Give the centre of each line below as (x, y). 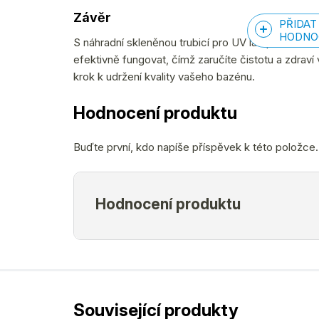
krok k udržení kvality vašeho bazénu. (164, 76)
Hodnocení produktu (155, 113)
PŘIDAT (298, 23)
